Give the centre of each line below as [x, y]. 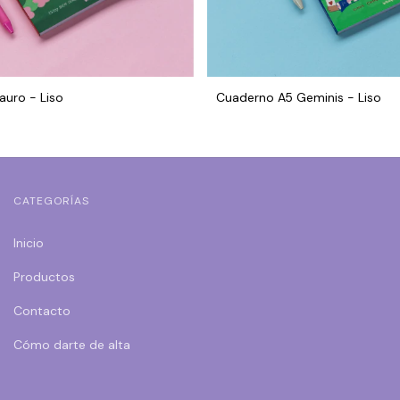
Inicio [29, 242]
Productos [44, 276]
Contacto [42, 310]
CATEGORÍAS [51, 200]
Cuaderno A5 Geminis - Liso [298, 97]
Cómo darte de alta [72, 344]
